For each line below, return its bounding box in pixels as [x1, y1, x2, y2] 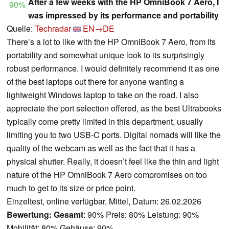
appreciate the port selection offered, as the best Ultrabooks [7, 102, 221, 114]
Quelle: [7, 22, 35, 35]
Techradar [35, 22, 71, 35]
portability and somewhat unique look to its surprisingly [7, 49, 204, 61]
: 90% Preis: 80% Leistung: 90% [83, 209, 199, 221]
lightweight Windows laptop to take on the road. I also [7, 89, 199, 101]
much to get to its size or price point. [7, 182, 135, 194]
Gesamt [54, 209, 83, 221]
